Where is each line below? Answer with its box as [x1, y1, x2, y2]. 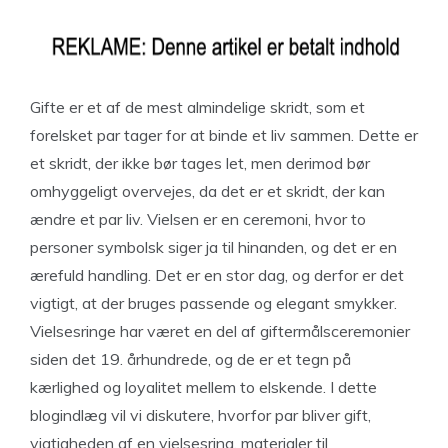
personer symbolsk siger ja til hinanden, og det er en [30, 237, 397, 257]
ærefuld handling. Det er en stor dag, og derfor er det [30, 265, 404, 285]
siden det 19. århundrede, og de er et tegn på [30, 349, 351, 369]
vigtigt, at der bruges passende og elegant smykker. [30, 293, 397, 313]
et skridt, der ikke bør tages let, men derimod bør [30, 153, 370, 173]
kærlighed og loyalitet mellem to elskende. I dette [30, 377, 377, 397]
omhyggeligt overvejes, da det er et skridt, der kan [30, 181, 385, 201]
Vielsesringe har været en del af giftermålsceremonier [30, 321, 410, 341]
